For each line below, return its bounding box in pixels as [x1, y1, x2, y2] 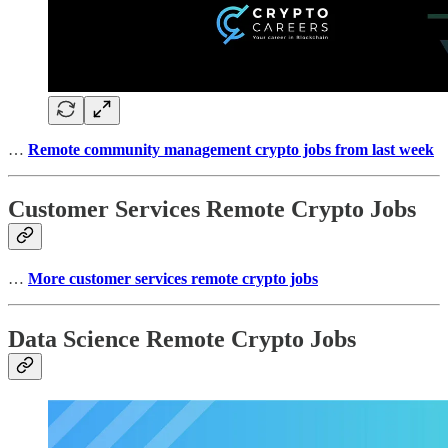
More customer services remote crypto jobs [28, 270, 318, 288]
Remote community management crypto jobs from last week [28, 140, 434, 158]
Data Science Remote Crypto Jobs [8, 326, 356, 353]
